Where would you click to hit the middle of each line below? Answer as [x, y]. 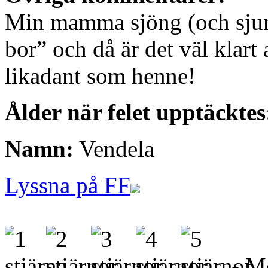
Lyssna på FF [68, 185]
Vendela [114, 149]
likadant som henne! [100, 76]
